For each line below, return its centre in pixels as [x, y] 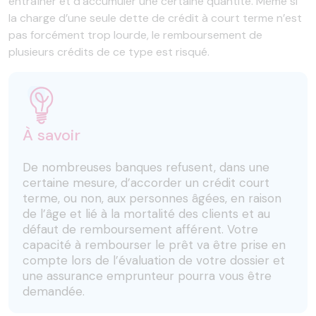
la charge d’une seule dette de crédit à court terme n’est [155, 18]
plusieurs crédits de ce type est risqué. [109, 51]
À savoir [51, 135]
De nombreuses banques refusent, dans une [146, 167]
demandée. [54, 291]
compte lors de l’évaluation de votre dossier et [154, 260]
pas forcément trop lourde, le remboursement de [135, 35]
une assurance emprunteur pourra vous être [147, 275]
